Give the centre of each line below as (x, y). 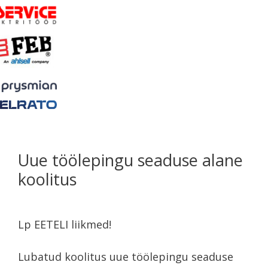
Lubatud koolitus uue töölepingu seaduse (126, 256)
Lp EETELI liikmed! (65, 224)
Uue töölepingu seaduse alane (130, 160)
